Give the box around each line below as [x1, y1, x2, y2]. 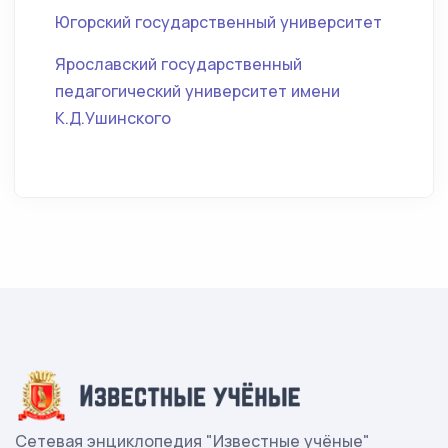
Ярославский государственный [55, 53, 302, 75]
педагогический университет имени [55, 80, 340, 102]
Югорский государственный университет [55, 11, 382, 33]
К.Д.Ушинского [55, 107, 171, 129]
